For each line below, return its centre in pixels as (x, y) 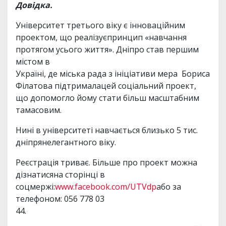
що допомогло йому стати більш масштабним (107, 98)
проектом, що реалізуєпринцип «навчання (101, 37)
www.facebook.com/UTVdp (106, 186)
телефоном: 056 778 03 (60, 199)
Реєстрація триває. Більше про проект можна (106, 162)
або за (169, 186)
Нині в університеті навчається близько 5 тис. (107, 130)
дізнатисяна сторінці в (60, 174)
